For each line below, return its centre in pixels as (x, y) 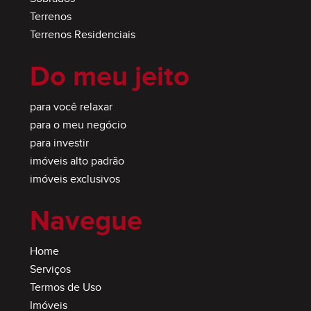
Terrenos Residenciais (82, 35)
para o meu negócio (78, 126)
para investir (59, 144)
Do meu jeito (109, 77)
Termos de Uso (65, 288)
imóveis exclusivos (75, 180)
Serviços (50, 270)
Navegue (86, 222)
